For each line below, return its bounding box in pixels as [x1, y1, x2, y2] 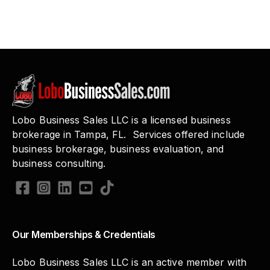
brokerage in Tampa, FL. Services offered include [12, 128, 245, 141]
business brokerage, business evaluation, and [12, 143, 224, 155]
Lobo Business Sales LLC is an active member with [12, 256, 246, 269]
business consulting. [12, 157, 106, 170]
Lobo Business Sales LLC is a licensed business [12, 114, 231, 127]
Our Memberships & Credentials [12, 228, 155, 240]
